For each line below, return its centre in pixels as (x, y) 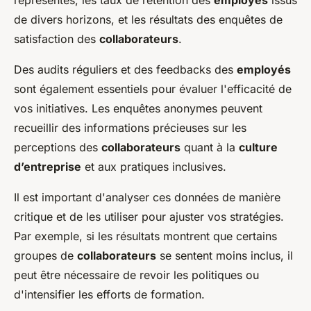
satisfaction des (57, 39)
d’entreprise (48, 166)
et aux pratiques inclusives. (154, 166)
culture (258, 147)
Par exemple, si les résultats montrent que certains (145, 236)
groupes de (45, 255)
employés (264, 69)
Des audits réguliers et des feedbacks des (125, 69)
